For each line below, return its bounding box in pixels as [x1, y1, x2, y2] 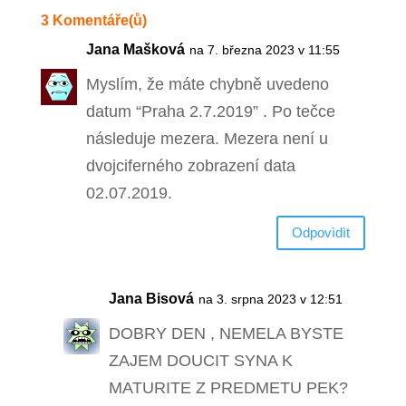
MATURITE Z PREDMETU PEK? [108, 378, 348, 397]
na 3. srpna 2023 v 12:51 [198, 291, 343, 306]
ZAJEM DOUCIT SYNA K [108, 351, 293, 370]
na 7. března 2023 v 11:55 [188, 42, 340, 57]
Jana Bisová [108, 290, 194, 306]
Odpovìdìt [292, 225, 351, 241]
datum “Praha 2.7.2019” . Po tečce [85, 101, 335, 121]
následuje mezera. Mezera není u [85, 129, 328, 148]
